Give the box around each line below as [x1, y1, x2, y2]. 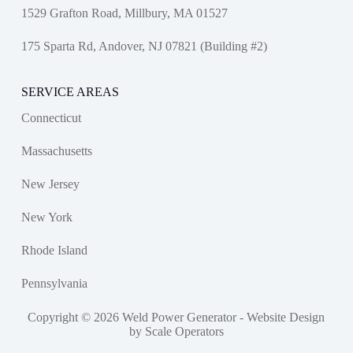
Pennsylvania [20, 277, 87, 290]
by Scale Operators [128, 325, 224, 338]
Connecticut [20, 111, 81, 124]
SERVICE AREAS [20, 85, 119, 99]
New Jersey [20, 177, 80, 191]
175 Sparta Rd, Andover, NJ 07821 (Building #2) [20, 39, 267, 54]
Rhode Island [20, 243, 87, 257]
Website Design [247, 310, 325, 324]
